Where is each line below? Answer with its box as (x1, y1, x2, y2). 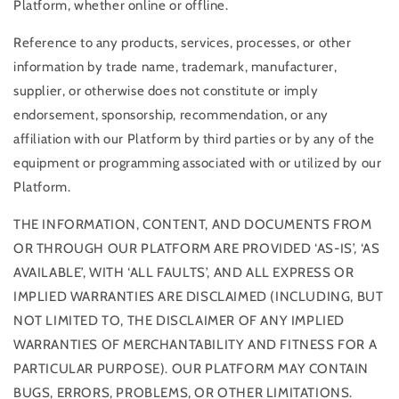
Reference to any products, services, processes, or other (13, 34, 352, 51)
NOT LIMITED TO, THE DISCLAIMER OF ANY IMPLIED (13, 312, 346, 329)
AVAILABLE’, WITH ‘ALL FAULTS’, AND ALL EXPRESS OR (13, 264, 354, 281)
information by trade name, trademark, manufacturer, (13, 58, 338, 75)
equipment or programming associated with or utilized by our (13, 154, 382, 171)
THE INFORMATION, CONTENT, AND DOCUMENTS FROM (13, 216, 372, 232)
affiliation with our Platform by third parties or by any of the (13, 130, 375, 147)
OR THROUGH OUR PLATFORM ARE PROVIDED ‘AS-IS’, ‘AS (13, 240, 380, 256)
